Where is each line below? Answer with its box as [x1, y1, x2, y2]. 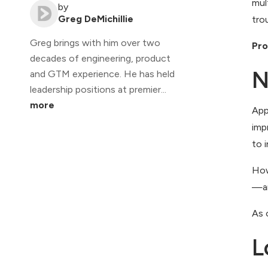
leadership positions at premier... [30, 84, 166, 96]
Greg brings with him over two [30, 37, 160, 49]
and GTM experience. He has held [30, 68, 175, 80]
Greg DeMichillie [58, 13, 133, 25]
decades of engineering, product [30, 53, 170, 65]
